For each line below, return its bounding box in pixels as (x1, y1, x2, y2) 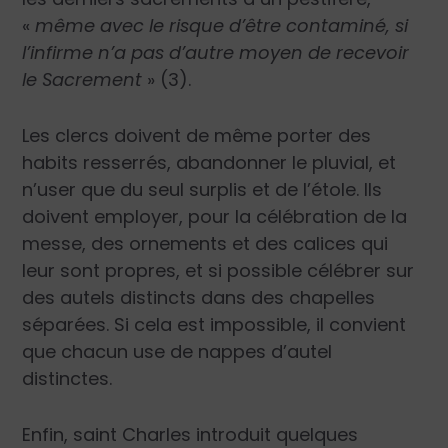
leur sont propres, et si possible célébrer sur (22, 257, 415, 283)
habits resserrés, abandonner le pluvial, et (22, 149, 397, 175)
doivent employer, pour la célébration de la (22, 203, 408, 229)
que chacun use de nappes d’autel (22, 338, 333, 364)
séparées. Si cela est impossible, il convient (22, 311, 407, 337)
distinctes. (22, 365, 113, 391)
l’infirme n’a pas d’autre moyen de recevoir (22, 39, 410, 65)
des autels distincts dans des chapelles (22, 284, 376, 310)
